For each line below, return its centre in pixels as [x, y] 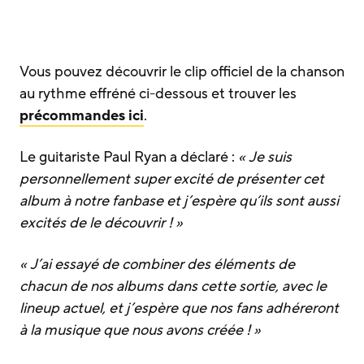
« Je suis [265, 156]
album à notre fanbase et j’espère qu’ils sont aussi [179, 200]
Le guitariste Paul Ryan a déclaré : [129, 156]
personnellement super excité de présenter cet [172, 178]
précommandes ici [82, 115]
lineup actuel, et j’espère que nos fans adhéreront [179, 308]
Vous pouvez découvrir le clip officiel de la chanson [182, 71]
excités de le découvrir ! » [101, 222]
